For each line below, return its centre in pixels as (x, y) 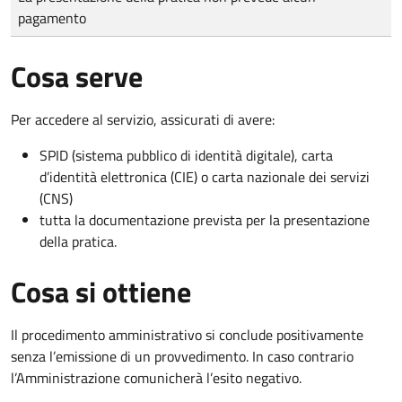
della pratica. (78, 241)
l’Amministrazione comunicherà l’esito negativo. (156, 377)
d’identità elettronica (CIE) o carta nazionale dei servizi (205, 176)
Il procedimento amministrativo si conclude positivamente (187, 334)
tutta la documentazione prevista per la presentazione (205, 219)
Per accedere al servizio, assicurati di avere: (143, 119)
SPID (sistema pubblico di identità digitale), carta (186, 155)
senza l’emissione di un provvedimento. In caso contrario (182, 356)
